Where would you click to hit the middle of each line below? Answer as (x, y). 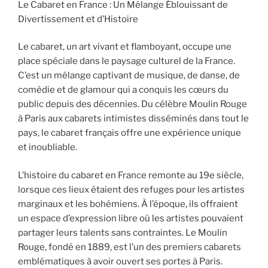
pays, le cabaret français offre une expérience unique (130, 133)
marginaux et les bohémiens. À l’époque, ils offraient (128, 204)
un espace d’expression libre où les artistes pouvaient (131, 218)
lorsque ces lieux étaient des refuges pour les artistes (131, 189)
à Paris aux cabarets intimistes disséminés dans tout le (133, 119)
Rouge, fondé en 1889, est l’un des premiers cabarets (130, 247)
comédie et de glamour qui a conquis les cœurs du (123, 90)
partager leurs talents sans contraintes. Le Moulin (123, 232)
